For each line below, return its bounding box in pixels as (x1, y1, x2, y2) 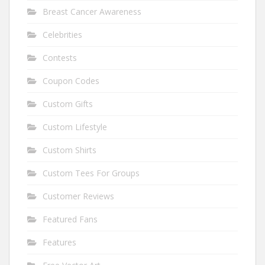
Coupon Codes (43, 75, 99, 86)
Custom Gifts (43, 98, 93, 109)
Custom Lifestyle (43, 121, 107, 132)
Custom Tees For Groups (43, 167, 140, 179)
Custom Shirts (43, 144, 96, 156)
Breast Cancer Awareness (43, 6, 141, 17)
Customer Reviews (43, 190, 114, 202)
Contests (43, 52, 77, 63)
